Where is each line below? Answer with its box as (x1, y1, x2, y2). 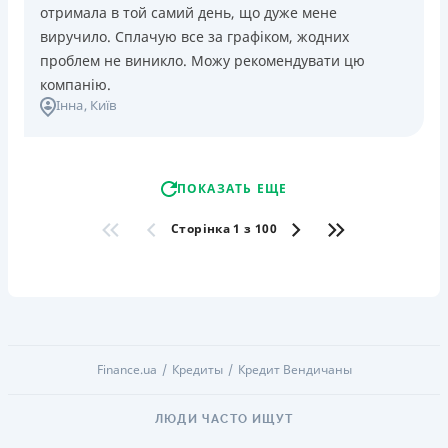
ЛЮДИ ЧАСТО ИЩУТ (155, 411, 293, 426)
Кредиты (171, 360, 223, 378)
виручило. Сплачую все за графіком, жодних (40, 26, 349, 46)
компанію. (40, 74, 111, 94)
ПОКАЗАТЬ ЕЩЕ (176, 179, 288, 197)
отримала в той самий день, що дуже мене (40, 2, 337, 22)
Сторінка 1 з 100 (171, 220, 277, 238)
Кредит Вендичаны (237, 360, 352, 378)
